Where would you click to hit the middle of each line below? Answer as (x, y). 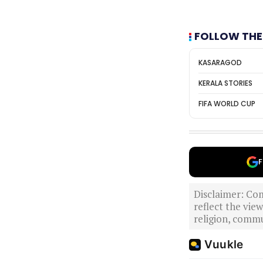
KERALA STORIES (225, 83)
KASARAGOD (220, 62)
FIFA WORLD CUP (227, 103)
